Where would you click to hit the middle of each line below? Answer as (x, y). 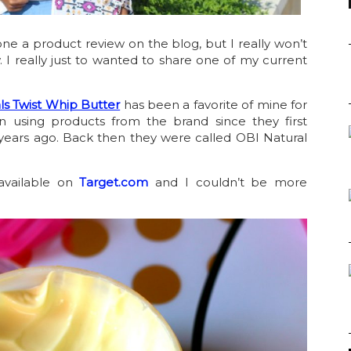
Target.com (114, 183)
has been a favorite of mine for (214, 105)
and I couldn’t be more (228, 183)
